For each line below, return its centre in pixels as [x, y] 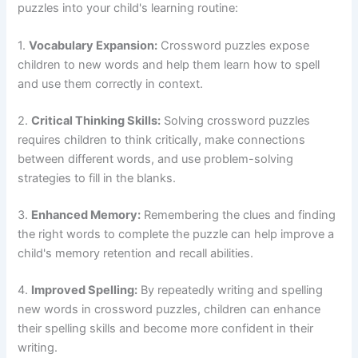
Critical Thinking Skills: [96, 121]
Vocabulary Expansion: [93, 46]
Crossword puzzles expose [234, 46]
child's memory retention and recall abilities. [136, 254]
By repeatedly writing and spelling [231, 290]
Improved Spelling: [85, 290]
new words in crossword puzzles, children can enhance [169, 310]
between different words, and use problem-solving [156, 159]
